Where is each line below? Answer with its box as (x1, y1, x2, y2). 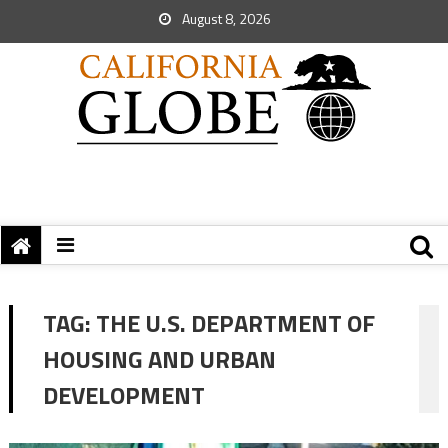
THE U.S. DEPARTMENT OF (95, 305, 375, 341)
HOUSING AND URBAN (42, 341, 276, 377)
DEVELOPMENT (42, 377, 205, 413)
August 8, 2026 (179, 8, 271, 29)
